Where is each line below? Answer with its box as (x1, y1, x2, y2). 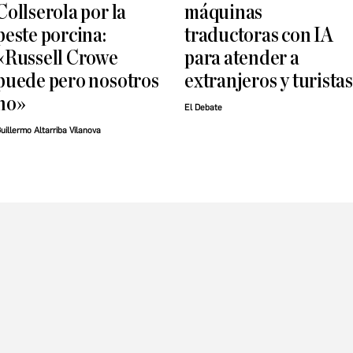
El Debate (184, 102, 222, 113)
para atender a (184, 47, 299, 69)
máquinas (184, 2, 263, 24)
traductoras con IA (184, 24, 333, 46)
